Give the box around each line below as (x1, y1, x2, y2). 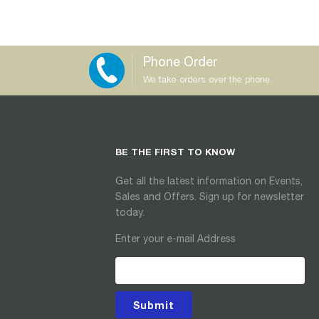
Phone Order (142, 53, 217, 69)
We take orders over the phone (142, 73, 270, 85)
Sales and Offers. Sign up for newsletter (115, 191, 304, 203)
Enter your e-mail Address (115, 233, 236, 245)
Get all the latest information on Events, (115, 175, 303, 187)
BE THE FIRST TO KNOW (115, 146, 235, 158)
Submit (132, 298, 174, 311)
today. (115, 206, 145, 219)
